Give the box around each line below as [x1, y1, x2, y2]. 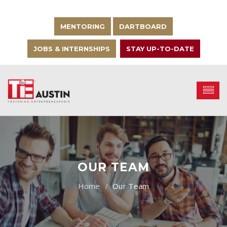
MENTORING [60, 22, 105, 30]
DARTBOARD [119, 22, 167, 30]
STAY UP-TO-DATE [126, 45, 194, 53]
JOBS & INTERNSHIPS [33, 45, 110, 53]
